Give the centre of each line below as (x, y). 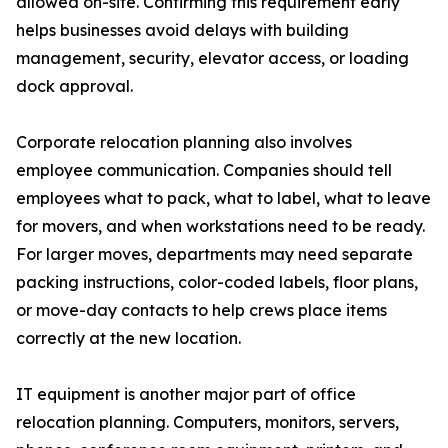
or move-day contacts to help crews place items (201, 310)
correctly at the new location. (128, 338)
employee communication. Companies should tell (204, 170)
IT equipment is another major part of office (186, 394)
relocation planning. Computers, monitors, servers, (207, 422)
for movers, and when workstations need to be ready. (220, 226)
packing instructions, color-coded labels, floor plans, (217, 282)
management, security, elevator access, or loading (212, 58)
